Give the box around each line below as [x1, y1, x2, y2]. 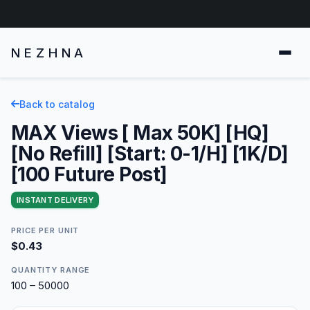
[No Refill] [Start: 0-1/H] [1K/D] [11, 141, 289, 165]
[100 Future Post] [11, 162, 167, 186]
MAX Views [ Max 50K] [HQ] [11, 120, 269, 145]
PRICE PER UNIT [11, 225, 80, 235]
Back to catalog [19, 98, 95, 110]
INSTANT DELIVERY [17, 194, 94, 205]
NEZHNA [11, 44, 88, 60]
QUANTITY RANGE [11, 264, 91, 275]
